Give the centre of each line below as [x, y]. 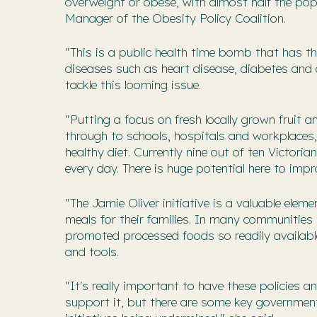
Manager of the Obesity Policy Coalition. [175, 18]
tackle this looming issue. [138, 85]
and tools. [96, 251]
